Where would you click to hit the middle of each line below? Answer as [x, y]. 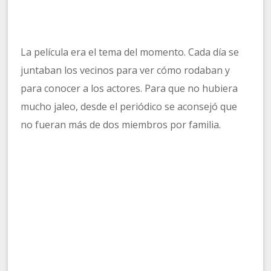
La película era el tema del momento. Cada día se [130, 52]
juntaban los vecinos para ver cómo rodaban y [126, 70]
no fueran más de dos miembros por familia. [121, 125]
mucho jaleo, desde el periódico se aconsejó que [129, 107]
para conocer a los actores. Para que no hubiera [129, 89]
